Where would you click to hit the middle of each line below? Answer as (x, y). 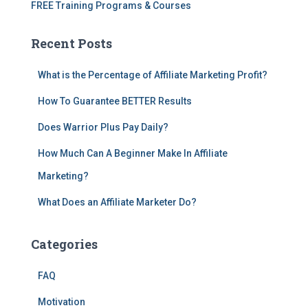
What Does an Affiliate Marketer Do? (117, 202)
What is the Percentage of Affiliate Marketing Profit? (153, 75)
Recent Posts (71, 43)
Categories (64, 244)
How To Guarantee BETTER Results (115, 101)
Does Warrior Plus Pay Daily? (103, 127)
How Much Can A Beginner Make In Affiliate (133, 153)
